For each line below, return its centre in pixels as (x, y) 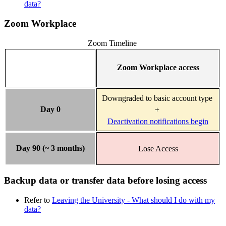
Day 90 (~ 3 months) (50, 148)
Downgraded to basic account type (158, 98)
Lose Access (158, 148)
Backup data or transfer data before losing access (105, 181)
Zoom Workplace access (158, 67)
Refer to (38, 200)
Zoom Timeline (112, 43)
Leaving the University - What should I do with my (133, 200)
